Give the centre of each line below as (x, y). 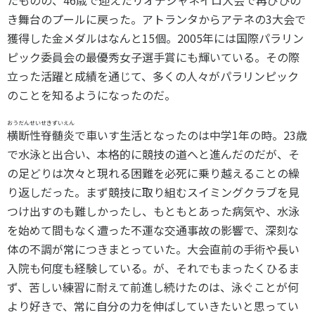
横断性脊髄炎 (41, 135)
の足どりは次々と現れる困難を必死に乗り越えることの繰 (153, 173)
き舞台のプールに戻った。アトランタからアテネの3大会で (156, 19)
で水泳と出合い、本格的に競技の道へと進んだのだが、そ (153, 154)
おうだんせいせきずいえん (41, 123)
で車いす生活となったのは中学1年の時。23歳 (191, 135)
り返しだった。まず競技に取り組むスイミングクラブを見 (153, 192)
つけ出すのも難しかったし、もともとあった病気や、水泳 (153, 211)
